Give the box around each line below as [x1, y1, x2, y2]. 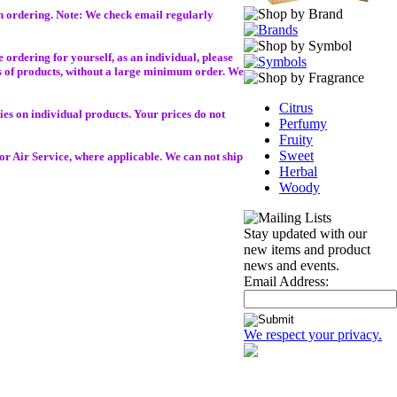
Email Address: [244, 274, 329, 289]
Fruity [279, 132, 313, 147]
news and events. [244, 258, 339, 273]
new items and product [244, 242, 370, 257]
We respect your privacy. [244, 327, 382, 342]
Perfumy [279, 116, 327, 131]
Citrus [279, 100, 313, 115]
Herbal [279, 164, 317, 179]
